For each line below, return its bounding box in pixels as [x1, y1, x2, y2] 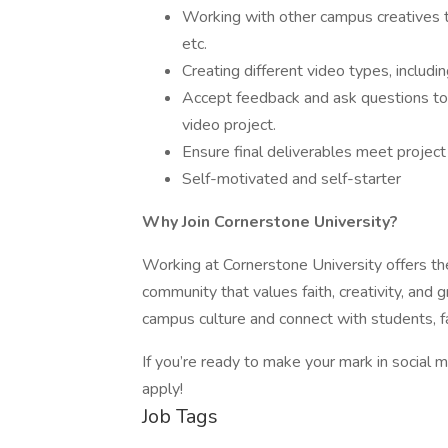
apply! [142, 378, 183, 400]
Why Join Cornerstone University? [142, 211, 398, 233]
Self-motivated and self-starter [182, 168, 401, 190]
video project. [182, 114, 276, 136]
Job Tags [142, 403, 218, 430]
